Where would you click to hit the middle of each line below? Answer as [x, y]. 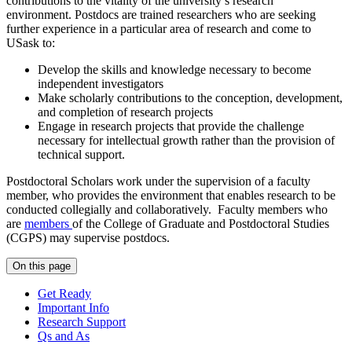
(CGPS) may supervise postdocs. [88, 237]
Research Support [82, 321]
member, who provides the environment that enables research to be [171, 195]
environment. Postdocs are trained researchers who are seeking [161, 14]
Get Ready [64, 293]
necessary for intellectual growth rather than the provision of [186, 140]
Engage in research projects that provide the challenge [171, 126]
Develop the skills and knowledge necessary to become [174, 69]
